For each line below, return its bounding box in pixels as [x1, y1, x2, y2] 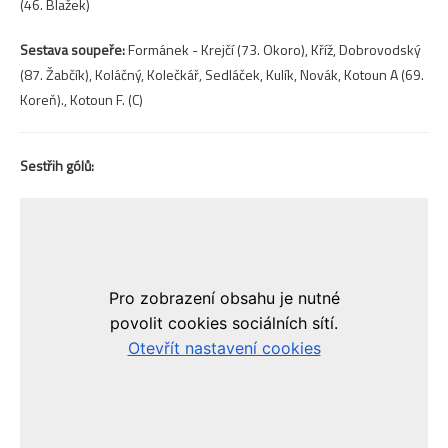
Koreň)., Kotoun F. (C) [20, 89, 143, 111]
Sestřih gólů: [20, 155, 94, 177]
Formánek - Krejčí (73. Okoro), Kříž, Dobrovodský [125, 39, 421, 61]
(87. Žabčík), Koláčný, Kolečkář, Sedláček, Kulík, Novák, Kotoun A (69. [20, 64, 424, 86]
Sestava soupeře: [20, 39, 125, 61]
